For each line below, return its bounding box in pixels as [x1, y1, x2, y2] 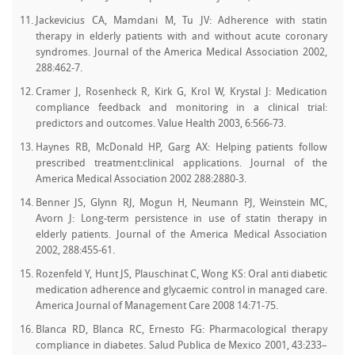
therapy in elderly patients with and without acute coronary [36, 32, 327, 42]
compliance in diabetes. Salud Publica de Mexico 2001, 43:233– [36, 341, 327, 351]
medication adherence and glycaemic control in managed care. [36, 285, 327, 296]
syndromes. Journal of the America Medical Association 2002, [36, 48, 327, 58]
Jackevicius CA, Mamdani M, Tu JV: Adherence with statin [36, 16, 327, 26]
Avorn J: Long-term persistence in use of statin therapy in [36, 214, 327, 224]
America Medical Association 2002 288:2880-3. [36, 174, 246, 185]
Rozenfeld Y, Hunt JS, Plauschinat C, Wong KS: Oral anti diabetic [36, 269, 327, 280]
